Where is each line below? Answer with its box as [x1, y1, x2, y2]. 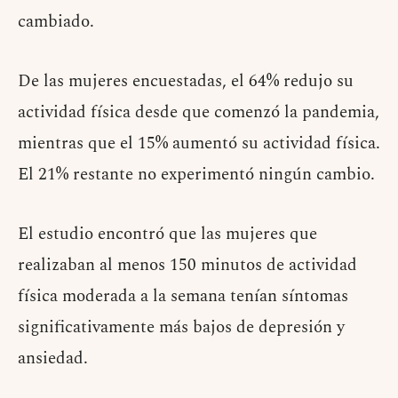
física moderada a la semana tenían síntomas [18, 283, 348, 309]
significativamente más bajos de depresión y [18, 314, 345, 340]
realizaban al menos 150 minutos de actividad [18, 252, 357, 278]
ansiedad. [18, 346, 88, 371]
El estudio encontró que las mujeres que [18, 221, 317, 247]
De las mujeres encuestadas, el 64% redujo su [18, 68, 354, 94]
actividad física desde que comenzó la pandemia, [18, 99, 379, 125]
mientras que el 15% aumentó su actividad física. [18, 131, 380, 156]
